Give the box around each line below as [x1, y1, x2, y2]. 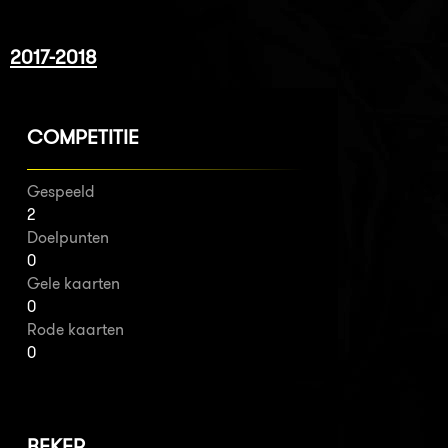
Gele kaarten [27, 273, 120, 293]
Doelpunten [27, 227, 109, 247]
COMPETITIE [27, 124, 139, 150]
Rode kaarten [27, 319, 124, 339]
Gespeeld [27, 181, 95, 201]
